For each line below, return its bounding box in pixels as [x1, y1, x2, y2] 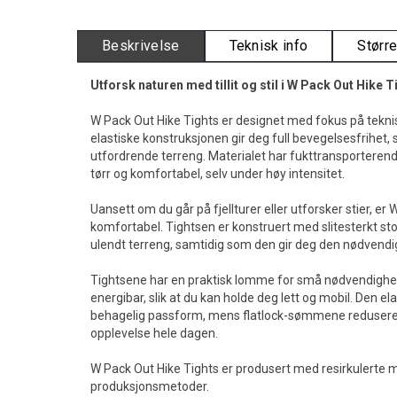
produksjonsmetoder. [90, 379, 212, 393]
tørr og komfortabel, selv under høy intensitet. [90, 167, 345, 181]
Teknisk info [229, 37, 308, 54]
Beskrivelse [102, 37, 180, 54]
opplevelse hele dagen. [90, 326, 218, 340]
